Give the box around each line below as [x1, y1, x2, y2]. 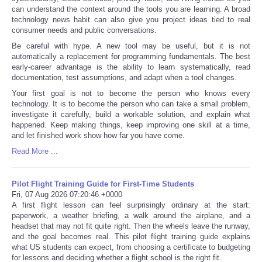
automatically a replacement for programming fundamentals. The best [12, 51, 250, 61]
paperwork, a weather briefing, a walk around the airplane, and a [12, 211, 250, 220]
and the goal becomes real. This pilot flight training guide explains [12, 232, 250, 241]
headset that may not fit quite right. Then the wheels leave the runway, [12, 221, 250, 230]
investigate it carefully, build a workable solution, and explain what [12, 109, 250, 119]
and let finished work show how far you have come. [12, 130, 185, 140]
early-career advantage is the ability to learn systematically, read [12, 62, 250, 71]
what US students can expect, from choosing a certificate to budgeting [12, 242, 250, 251]
